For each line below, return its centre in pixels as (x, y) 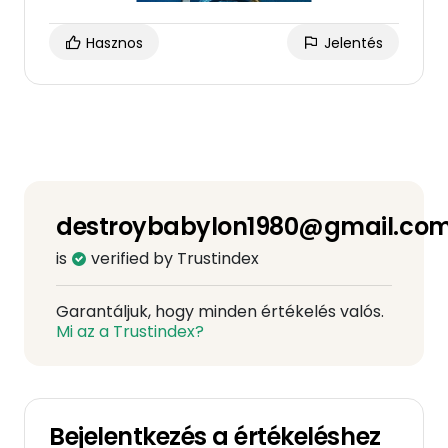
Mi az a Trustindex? (130, 331)
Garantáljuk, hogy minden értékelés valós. (220, 311)
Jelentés (351, 43)
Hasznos (112, 43)
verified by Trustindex (173, 258)
